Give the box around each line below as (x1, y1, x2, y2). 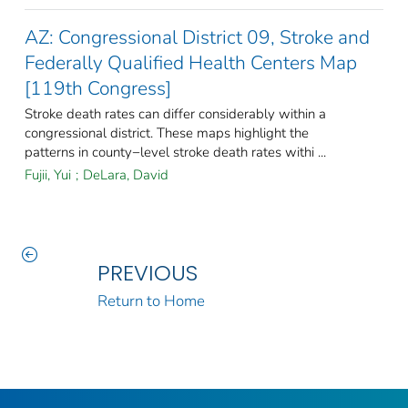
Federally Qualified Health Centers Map (25, 50, 357, 76)
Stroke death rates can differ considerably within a (25, 105, 326, 124)
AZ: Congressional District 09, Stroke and (25, 25, 370, 51)
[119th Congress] (25, 76, 171, 102)
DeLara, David (83, 166, 168, 185)
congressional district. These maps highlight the (25, 124, 309, 143)
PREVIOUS (97, 258, 198, 289)
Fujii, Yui (25, 166, 71, 185)
